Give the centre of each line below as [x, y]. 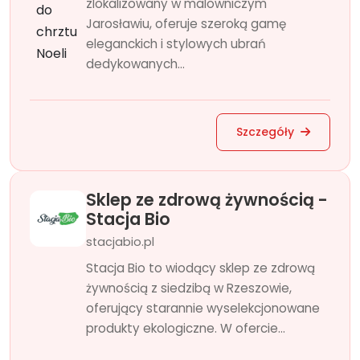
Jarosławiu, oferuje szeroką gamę [186, 24]
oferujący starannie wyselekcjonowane [203, 308]
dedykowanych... [135, 64]
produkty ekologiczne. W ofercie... [186, 328]
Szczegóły [267, 132]
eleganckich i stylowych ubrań [176, 44]
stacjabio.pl [120, 242]
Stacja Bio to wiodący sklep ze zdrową [200, 268]
